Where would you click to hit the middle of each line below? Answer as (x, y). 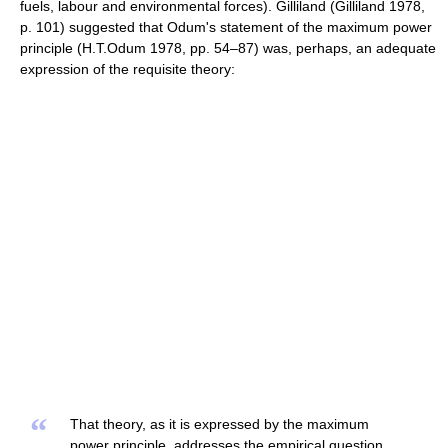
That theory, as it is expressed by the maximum (219, 423)
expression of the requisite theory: (127, 68)
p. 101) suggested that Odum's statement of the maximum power (226, 26)
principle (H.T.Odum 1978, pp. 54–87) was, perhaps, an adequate (228, 47)
